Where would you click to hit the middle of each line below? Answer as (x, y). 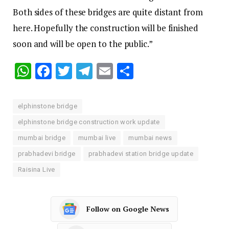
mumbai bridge (42, 138)
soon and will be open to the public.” (83, 43)
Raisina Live (37, 169)
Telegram (126, 71)
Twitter (99, 71)
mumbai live (97, 138)
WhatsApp (70, 71)
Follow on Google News (128, 209)
